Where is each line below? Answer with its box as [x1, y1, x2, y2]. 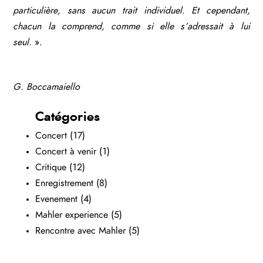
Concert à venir [35, 147, 96, 157]
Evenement [35, 194, 77, 204]
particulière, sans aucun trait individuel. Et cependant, [13, 5, 250, 15]
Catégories [35, 110, 100, 124]
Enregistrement [35, 178, 93, 188]
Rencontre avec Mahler [35, 226, 126, 236]
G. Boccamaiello [13, 82, 80, 92]
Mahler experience [35, 210, 108, 220]
